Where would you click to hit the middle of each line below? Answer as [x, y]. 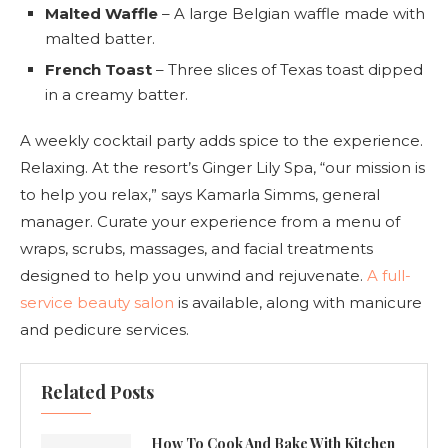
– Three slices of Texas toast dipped [287, 69]
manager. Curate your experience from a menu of [210, 221]
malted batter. [100, 38]
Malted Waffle [101, 13]
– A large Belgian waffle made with [291, 13]
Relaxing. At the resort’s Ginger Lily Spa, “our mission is [222, 167]
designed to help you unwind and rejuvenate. [193, 275]
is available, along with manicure [298, 302]
